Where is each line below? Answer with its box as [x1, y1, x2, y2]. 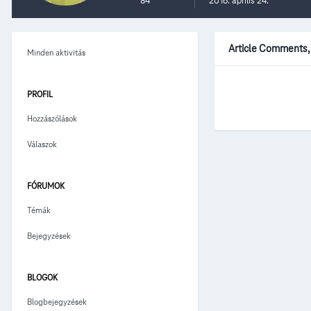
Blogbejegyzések [27, 296, 87, 307]
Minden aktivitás [27, 47, 85, 58]
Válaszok [27, 138, 57, 149]
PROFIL [27, 88, 53, 99]
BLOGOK [27, 271, 58, 283]
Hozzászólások [27, 112, 77, 124]
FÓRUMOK [27, 180, 65, 191]
